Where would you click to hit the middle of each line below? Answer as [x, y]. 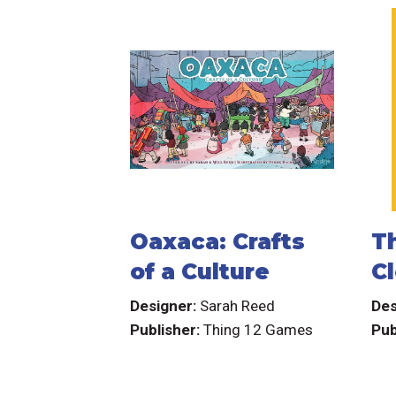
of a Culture [200, 272]
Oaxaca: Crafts [218, 242]
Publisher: [167, 329]
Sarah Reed [238, 305]
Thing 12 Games [259, 329]
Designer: [165, 305]
